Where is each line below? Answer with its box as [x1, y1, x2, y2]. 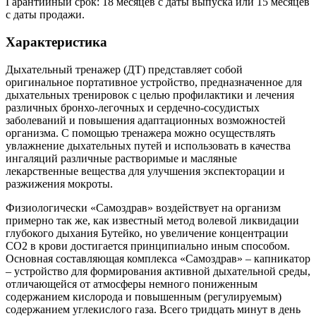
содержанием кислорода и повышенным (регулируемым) [6, 290, 281, 303]
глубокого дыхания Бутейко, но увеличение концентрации [6, 226, 288, 239]
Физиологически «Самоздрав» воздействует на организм [6, 201, 281, 214]
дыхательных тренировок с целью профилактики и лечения [6, 88, 294, 101]
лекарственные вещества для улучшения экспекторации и [6, 164, 285, 177]
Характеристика [6, 35, 107, 50]
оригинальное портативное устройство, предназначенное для [6, 75, 302, 88]
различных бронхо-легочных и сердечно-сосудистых [6, 101, 260, 114]
